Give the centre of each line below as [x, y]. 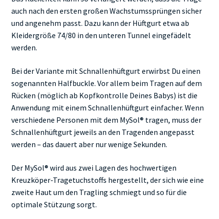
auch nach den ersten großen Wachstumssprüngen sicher [106, 11]
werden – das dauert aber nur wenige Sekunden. [89, 144]
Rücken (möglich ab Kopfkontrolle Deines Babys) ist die [104, 95]
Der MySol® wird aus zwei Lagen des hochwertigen [94, 167]
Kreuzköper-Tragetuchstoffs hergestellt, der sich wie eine [107, 180]
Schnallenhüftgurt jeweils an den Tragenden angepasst [103, 132]
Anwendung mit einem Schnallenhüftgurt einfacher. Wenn [107, 107]
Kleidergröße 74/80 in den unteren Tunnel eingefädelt [101, 35]
